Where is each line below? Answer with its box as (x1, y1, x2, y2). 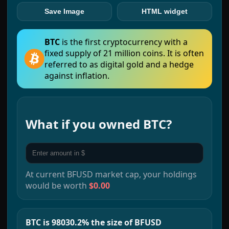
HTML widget (142, 8, 188, 15)
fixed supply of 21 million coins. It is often (44, 48, 204, 59)
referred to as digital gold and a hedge (44, 59, 194, 70)
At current (26, 168, 67, 180)
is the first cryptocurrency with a (62, 36, 188, 48)
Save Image (44, 8, 84, 15)
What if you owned (26, 115, 143, 132)
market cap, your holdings (93, 168, 197, 180)
